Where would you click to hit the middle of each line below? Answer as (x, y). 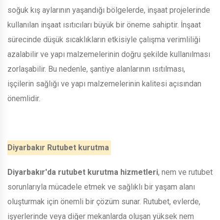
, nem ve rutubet (185, 172)
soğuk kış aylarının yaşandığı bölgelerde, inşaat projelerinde (109, 10)
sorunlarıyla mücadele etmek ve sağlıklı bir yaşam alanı (101, 187)
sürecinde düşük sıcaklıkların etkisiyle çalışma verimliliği (104, 39)
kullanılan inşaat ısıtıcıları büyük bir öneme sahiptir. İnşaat (104, 25)
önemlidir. (25, 98)
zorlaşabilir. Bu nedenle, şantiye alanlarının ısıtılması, (96, 69)
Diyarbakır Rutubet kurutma (59, 147)
